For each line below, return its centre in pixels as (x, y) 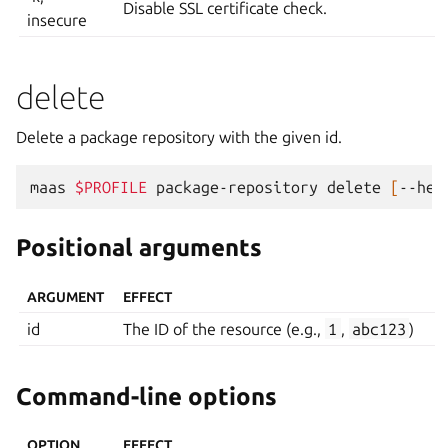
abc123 (378, 328)
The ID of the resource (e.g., (224, 328)
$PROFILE (111, 187)
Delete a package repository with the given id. (179, 137)
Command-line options (146, 396)
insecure (57, 20)
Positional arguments (139, 248)
